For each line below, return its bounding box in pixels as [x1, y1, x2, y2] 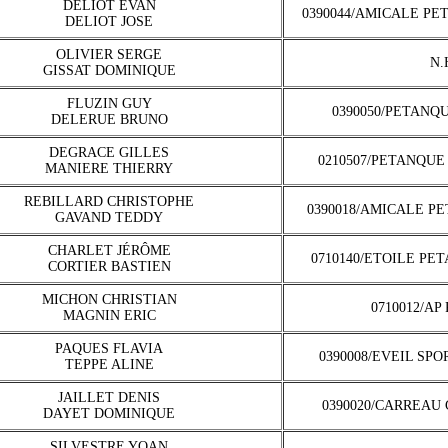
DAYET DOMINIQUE [43, 406, 175, 421]
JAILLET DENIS [58, 390, 160, 405]
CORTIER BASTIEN [47, 259, 171, 274]
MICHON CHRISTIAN [41, 292, 177, 307]
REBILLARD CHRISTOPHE [24, 194, 194, 209]
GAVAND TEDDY [55, 210, 163, 225]
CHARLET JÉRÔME [47, 243, 171, 258]
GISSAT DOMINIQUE [42, 63, 176, 78]
